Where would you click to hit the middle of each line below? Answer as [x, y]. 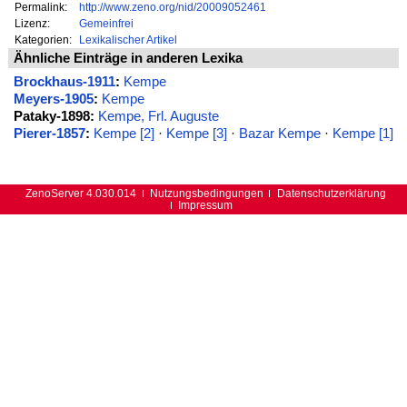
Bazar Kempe [279, 133]
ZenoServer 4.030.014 [81, 194]
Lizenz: [33, 23]
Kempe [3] [196, 133]
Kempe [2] [124, 133]
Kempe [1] [362, 133]
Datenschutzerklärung [331, 194]
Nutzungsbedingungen [206, 194]
